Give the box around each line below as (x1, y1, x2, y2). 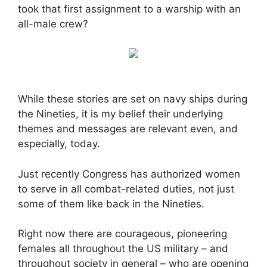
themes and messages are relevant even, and (18, 123, 238, 135)
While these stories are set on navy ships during (18, 93, 247, 105)
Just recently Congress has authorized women (18, 167, 240, 180)
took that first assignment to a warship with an (18, 3, 241, 15)
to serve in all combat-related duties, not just (18, 182, 234, 195)
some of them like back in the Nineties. (18, 197, 204, 210)
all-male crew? (18, 18, 88, 30)
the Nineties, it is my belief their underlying (18, 108, 223, 120)
